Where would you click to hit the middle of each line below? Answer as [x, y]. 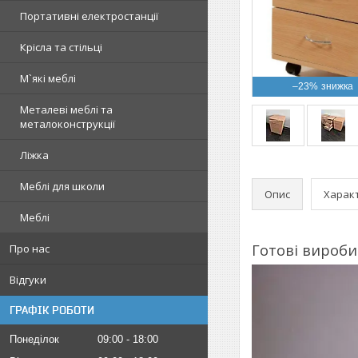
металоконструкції [68, 124]
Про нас [30, 249]
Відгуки [28, 280]
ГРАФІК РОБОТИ [52, 310]
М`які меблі [48, 78]
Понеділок [34, 339]
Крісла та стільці [61, 47]
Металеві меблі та [66, 109]
